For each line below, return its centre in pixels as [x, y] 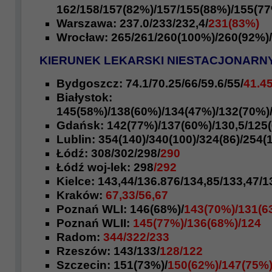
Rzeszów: [85, 251]
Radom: [80, 237]
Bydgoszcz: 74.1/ [104, 83]
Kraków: [81, 195]
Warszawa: [88, 23]
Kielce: [77, 181]
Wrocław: [82, 37]
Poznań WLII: [95, 223]
